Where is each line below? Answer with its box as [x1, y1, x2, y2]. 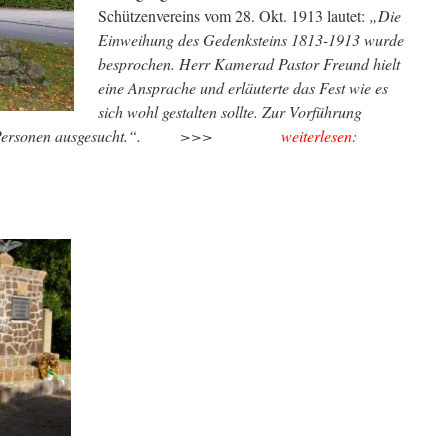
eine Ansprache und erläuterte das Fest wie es [98, 77, 388, 98]
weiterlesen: [281, 125, 357, 146]
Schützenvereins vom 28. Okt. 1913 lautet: [98, 5, 369, 26]
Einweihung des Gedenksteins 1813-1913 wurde [98, 29, 404, 50]
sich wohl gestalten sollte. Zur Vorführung [98, 101, 362, 122]
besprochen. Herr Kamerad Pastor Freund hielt [98, 53, 400, 74]
